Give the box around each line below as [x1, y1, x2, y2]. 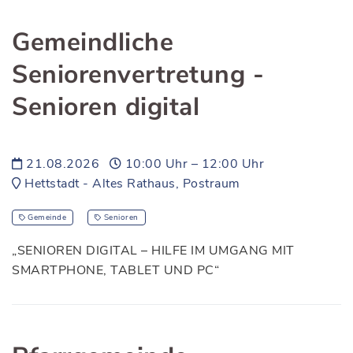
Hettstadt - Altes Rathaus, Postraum [20, 175, 240, 192]
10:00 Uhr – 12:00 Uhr [121, 155, 264, 173]
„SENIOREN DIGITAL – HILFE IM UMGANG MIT [12, 242, 295, 259]
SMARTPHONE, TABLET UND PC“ [12, 262, 219, 279]
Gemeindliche [12, 25, 173, 59]
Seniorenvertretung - [12, 58, 264, 91]
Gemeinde [28, 212, 67, 223]
